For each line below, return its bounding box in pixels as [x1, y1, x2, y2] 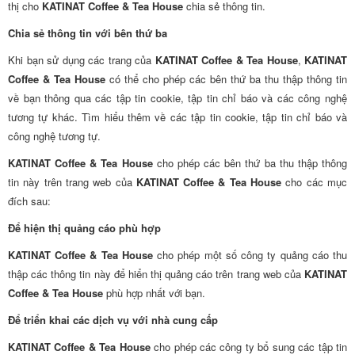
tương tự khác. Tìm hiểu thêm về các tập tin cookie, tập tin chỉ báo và [8, 109, 347, 124]
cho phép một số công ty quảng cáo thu [152, 247, 348, 262]
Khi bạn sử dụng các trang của [8, 52, 155, 67]
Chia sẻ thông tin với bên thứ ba [8, 25, 167, 40]
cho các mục [281, 174, 348, 189]
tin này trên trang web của [8, 174, 136, 189]
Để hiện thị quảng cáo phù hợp [8, 220, 161, 235]
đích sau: [8, 193, 51, 208]
